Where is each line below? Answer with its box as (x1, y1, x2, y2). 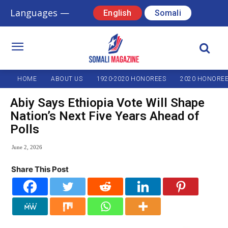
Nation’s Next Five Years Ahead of (10, 109, 199, 124)
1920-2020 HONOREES (97, 75, 166, 83)
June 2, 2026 (12, 144, 42, 151)
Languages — (10, 7, 69, 19)
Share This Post (11, 164, 69, 175)
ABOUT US (51, 75, 82, 83)
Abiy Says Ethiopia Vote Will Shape (10, 96, 205, 110)
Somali (154, 8, 181, 18)
